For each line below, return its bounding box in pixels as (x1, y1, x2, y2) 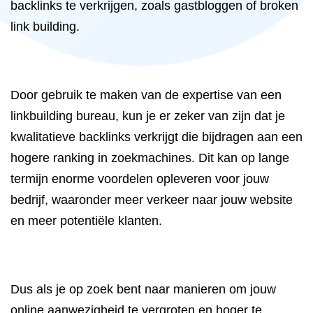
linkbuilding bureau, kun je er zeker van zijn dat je (10, 109, 285, 123)
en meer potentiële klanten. (10, 214, 162, 228)
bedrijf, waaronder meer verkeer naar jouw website (10, 193, 293, 207)
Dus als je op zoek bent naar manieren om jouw (10, 282, 276, 296)
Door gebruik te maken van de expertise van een (10, 88, 282, 102)
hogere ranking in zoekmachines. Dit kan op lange (10, 151, 289, 165)
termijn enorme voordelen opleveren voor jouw (10, 172, 269, 186)
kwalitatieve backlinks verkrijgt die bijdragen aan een (10, 130, 303, 144)
